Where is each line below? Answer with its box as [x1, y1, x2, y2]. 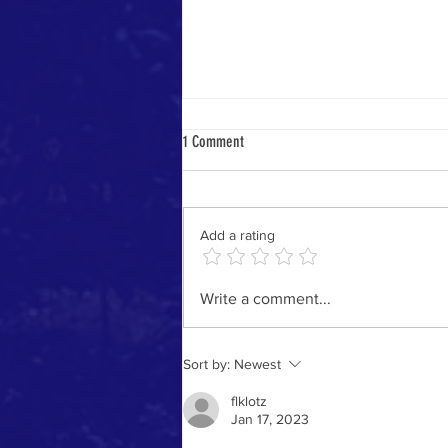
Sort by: [183, 355, 230, 372]
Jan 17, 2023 [231, 410, 309, 427]
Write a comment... [200, 289, 331, 307]
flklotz [231, 392, 267, 409]
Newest [234, 355, 281, 372]
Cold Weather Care [207, 210, 316, 233]
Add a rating [200, 226, 275, 243]
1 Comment [183, 131, 244, 151]
